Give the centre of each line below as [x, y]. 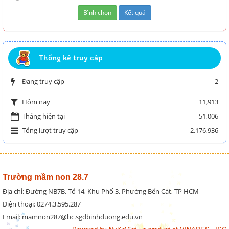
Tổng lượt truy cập [50, 131]
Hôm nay [36, 102]
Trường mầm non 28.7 [45, 177]
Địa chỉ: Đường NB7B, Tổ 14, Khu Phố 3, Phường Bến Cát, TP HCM [101, 191]
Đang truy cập [43, 82]
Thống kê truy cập [71, 58]
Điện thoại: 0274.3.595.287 [42, 204]
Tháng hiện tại [43, 116]
